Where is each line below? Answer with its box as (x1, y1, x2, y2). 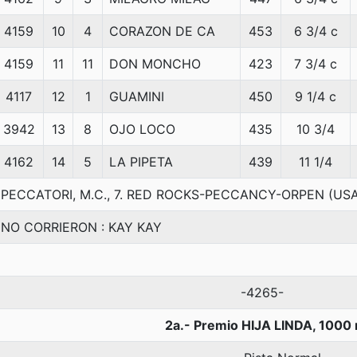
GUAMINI (109, 88, 164, 104)
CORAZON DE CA (109, 23, 215, 39)
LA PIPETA (109, 154, 173, 170)
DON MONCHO (109, 56, 201, 72)
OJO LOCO (109, 121, 175, 137)
